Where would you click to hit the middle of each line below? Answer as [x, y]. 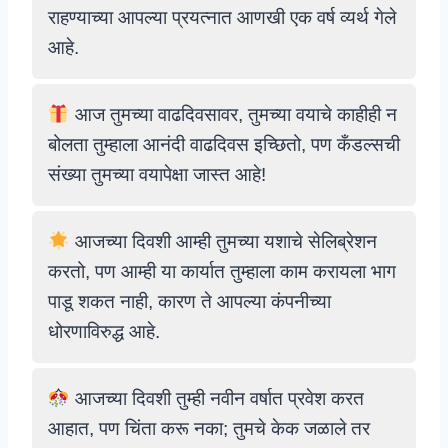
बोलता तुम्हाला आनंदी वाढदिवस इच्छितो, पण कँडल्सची [224, 144]
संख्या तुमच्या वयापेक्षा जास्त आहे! [157, 174]
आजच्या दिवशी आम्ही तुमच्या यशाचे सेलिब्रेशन [223, 241]
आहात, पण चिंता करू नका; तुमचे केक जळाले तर [209, 428]
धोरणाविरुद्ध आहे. [104, 331]
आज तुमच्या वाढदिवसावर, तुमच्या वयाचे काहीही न [233, 114]
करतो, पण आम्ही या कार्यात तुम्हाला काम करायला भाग [222, 271]
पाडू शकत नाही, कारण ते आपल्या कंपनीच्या [189, 301]
